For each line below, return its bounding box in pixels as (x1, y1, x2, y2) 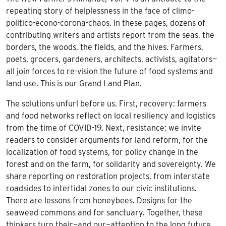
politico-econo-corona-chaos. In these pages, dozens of (6, 18, 205, 28)
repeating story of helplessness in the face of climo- (6, 6, 194, 16)
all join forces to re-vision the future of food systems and (6, 67, 213, 77)
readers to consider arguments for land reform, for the (6, 135, 208, 145)
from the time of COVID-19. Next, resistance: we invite (6, 123, 201, 133)
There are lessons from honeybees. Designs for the (6, 196, 192, 206)
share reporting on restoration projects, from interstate (6, 172, 210, 182)
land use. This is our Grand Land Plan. (6, 79, 142, 89)
